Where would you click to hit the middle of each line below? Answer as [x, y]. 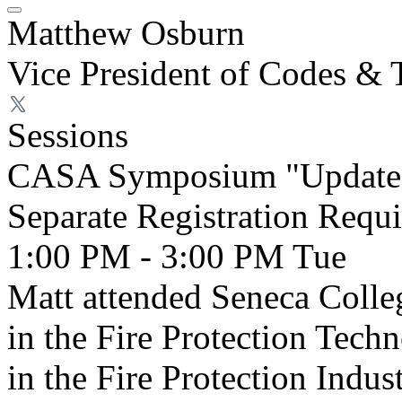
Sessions [68, 135]
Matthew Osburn [126, 33]
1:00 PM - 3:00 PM [150, 256]
